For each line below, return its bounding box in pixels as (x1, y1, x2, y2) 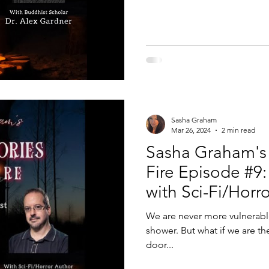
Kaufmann (146, 202, 222, 222)
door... (146, 239, 174, 250)
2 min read (222, 125, 255, 134)
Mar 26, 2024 (171, 125, 211, 134)
